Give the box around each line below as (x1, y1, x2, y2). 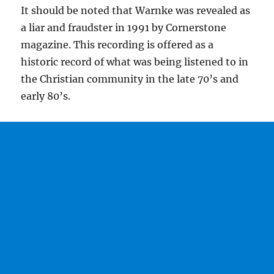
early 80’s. (21, 90, 71, 103)
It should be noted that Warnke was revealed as (21, 4, 251, 17)
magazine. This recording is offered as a (21, 39, 214, 51)
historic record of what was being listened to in (21, 56, 249, 68)
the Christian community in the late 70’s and (21, 73, 239, 86)
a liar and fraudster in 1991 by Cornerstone (21, 21, 227, 34)
